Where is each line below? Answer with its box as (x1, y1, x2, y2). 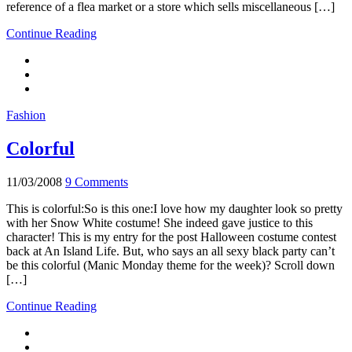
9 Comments (65, 174, 128, 189)
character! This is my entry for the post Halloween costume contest (6, 229, 336, 244)
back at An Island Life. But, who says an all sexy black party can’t (6, 244, 335, 258)
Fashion (6, 108, 46, 123)
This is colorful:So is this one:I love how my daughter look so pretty (6, 201, 343, 215)
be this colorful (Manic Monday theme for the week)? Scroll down (6, 258, 335, 272)
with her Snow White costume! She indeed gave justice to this (6, 215, 313, 229)
